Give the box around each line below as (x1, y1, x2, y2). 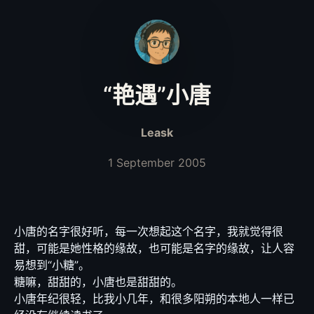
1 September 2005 (108, 156, 206, 170)
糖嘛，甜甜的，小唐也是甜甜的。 (14, 275, 182, 289)
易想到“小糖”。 (14, 258, 90, 272)
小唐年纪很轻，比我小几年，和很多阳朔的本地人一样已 (14, 292, 294, 306)
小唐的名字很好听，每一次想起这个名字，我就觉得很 (14, 224, 283, 238)
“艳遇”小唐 (103, 81, 211, 109)
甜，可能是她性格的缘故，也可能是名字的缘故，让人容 (14, 241, 294, 255)
